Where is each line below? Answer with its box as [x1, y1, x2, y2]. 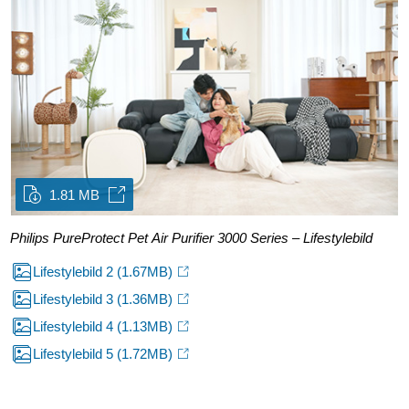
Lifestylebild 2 [33, 264, 117, 280]
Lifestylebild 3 [33, 291, 117, 308]
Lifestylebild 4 [33, 319, 117, 335]
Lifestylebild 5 [33, 346, 117, 362]
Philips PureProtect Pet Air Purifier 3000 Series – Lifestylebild [10, 230, 373, 246]
